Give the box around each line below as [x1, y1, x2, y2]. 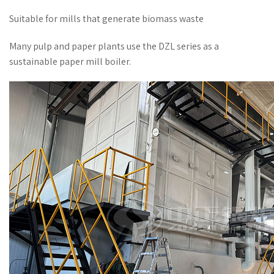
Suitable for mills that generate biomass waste [9, 12, 204, 25]
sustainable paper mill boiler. [9, 54, 131, 68]
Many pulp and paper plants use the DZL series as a [9, 39, 219, 53]
